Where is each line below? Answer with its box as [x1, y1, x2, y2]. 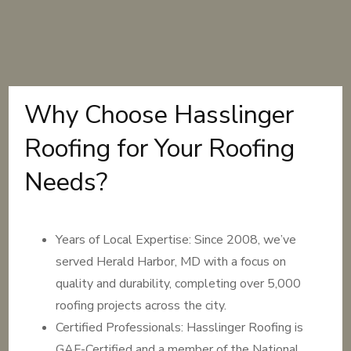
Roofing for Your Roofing [24, 132, 295, 165]
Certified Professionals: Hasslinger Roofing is [56, 319, 304, 336]
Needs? [24, 165, 108, 199]
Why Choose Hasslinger [24, 98, 295, 132]
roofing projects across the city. [56, 297, 227, 314]
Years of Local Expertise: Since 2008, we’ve [56, 231, 297, 248]
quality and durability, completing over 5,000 [56, 275, 302, 292]
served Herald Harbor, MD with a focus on [56, 253, 287, 270]
